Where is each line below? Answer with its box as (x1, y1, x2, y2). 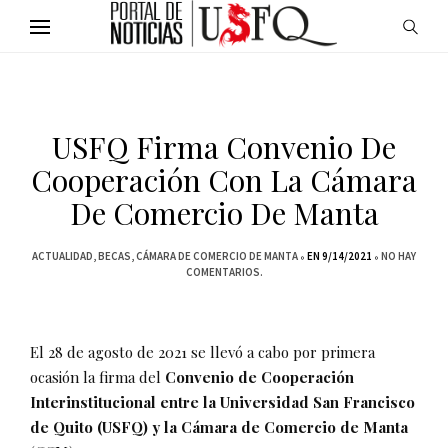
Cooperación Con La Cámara (31, 160, 417, 200)
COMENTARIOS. (185, 265, 263, 279)
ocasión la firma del (30, 367, 165, 387)
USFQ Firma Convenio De (52, 127, 396, 167)
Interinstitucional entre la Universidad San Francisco (30, 392, 415, 412)
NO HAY (381, 249, 416, 263)
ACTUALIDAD (32, 249, 93, 263)
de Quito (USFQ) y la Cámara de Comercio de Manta (30, 417, 408, 437)
